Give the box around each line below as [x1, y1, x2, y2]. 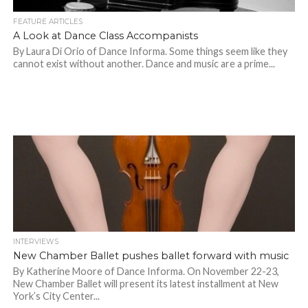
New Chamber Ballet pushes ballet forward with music [12, 250, 289, 263]
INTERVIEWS [12, 237, 58, 247]
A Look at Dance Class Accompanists [12, 30, 198, 43]
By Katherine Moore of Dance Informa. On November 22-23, [12, 265, 279, 278]
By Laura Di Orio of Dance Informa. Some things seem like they [12, 45, 287, 58]
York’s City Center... [12, 290, 100, 302]
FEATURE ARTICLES [12, 17, 82, 27]
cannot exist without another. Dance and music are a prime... [12, 58, 275, 70]
